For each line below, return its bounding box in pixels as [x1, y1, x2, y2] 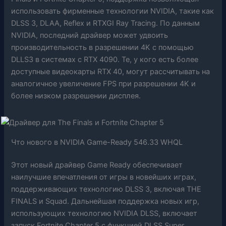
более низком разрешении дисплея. [11, 91, 141, 100]
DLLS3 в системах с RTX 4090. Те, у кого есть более [11, 54, 199, 64]
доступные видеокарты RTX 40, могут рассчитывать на [11, 67, 210, 76]
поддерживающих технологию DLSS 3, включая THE [11, 185, 202, 194]
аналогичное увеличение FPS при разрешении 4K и [11, 79, 196, 88]
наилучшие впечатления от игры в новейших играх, [11, 173, 197, 182]
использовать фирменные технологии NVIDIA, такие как [11, 6, 214, 16]
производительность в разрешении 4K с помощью [11, 42, 194, 52]
